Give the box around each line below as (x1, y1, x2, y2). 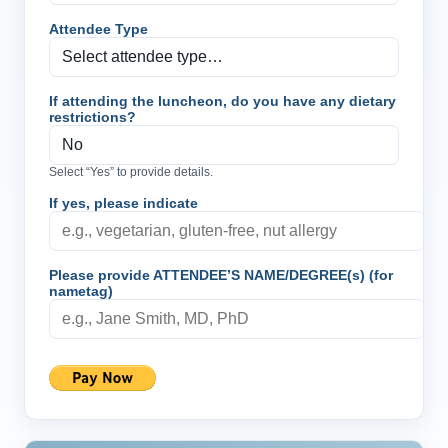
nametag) (49, 283, 113, 299)
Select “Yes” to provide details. (49, 165, 213, 179)
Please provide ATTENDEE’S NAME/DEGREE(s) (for (49, 267, 393, 283)
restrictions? (49, 109, 136, 125)
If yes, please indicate (49, 195, 198, 211)
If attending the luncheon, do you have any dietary (49, 93, 396, 109)
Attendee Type (49, 21, 148, 37)
